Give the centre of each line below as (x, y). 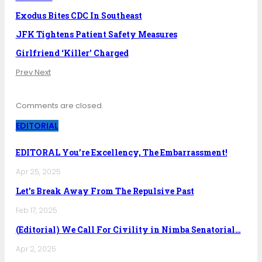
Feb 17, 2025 (36, 210)
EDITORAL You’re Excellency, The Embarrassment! (121, 152)
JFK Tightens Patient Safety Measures (96, 34)
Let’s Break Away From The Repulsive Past (105, 191)
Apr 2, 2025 (36, 249)
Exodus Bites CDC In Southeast (79, 15)
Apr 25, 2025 (38, 171)
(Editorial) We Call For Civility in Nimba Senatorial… (128, 229)
